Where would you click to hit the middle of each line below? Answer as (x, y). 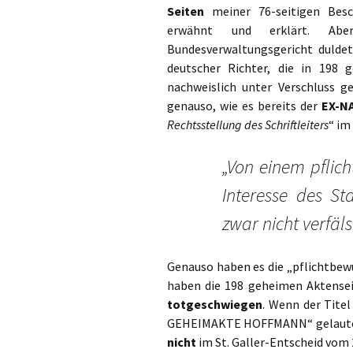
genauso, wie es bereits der (245, 106)
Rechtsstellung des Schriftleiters (248, 125)
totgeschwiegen (215, 305)
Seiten (186, 11)
